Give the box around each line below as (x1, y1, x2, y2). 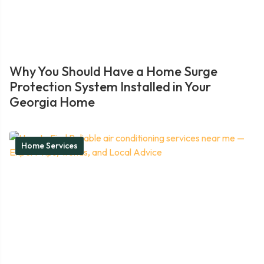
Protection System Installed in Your (9, 78, 211, 95)
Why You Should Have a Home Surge (9, 63, 217, 80)
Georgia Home (9, 94, 95, 110)
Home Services (21, 140, 78, 151)
